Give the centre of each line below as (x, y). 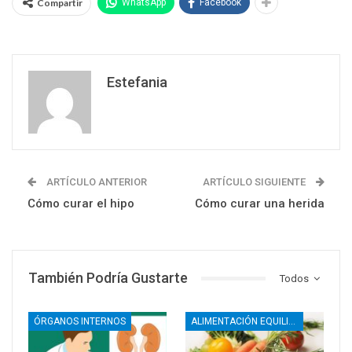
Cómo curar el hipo (81, 204)
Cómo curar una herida (260, 204)
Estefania (137, 82)
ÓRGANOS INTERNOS (80, 322)
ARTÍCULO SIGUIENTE (255, 182)
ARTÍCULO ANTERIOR (95, 182)
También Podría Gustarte (108, 278)
